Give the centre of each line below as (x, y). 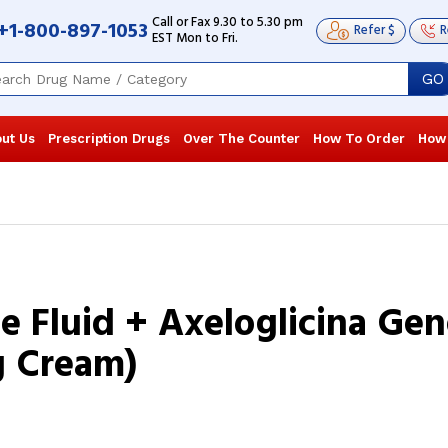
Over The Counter (241, 138)
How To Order (359, 138)
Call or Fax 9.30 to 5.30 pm (227, 22)
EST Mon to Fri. (195, 38)
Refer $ (374, 31)
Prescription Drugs (109, 138)
